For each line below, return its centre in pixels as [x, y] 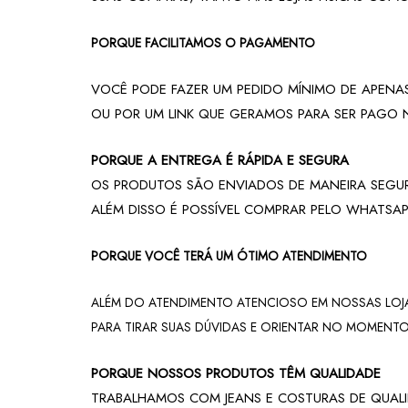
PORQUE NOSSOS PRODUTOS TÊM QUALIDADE [236, 374]
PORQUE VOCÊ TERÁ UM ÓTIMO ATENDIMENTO [229, 256]
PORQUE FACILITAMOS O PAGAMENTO [204, 43]
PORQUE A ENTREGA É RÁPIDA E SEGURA [220, 161]
